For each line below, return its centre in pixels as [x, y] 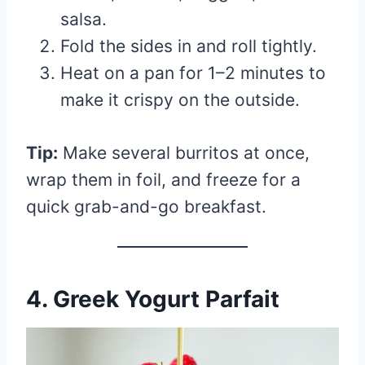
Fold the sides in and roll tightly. [189, 46]
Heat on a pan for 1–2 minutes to [193, 73]
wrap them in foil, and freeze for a [163, 179]
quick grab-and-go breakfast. [146, 206]
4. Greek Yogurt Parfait [153, 299]
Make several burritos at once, [184, 152]
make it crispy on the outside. [180, 99]
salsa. [84, 19]
